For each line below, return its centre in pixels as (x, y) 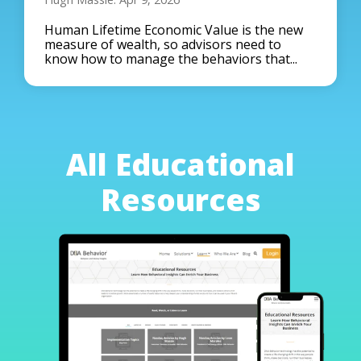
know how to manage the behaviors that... (171, 59)
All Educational (180, 164)
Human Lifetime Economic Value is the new (174, 30)
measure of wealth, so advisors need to (163, 45)
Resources (180, 200)
